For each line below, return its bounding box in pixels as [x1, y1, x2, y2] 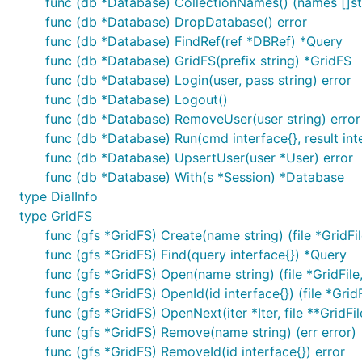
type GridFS [19, 208, 92, 224]
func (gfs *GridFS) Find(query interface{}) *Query [45, 246, 347, 263]
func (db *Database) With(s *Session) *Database [45, 169, 344, 185]
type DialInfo [19, 188, 98, 204]
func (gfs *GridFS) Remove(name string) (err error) [45, 324, 356, 340]
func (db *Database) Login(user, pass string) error [45, 72, 351, 88]
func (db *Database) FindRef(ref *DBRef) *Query [45, 33, 343, 49]
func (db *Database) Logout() [45, 91, 228, 107]
